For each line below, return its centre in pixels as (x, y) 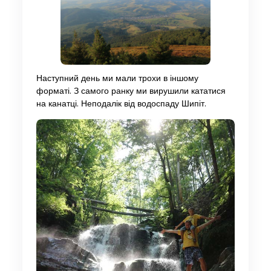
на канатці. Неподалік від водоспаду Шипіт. (121, 104)
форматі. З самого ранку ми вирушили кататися (131, 91)
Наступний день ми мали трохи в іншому (117, 79)
